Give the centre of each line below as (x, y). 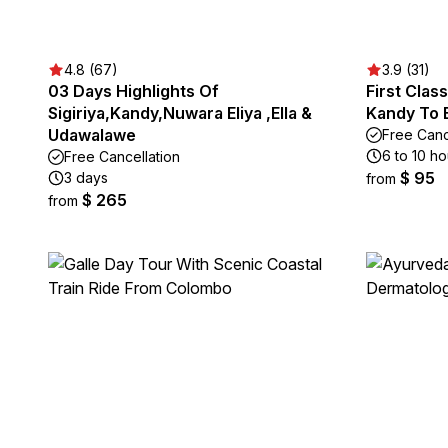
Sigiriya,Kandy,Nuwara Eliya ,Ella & (180, 113)
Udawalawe (92, 135)
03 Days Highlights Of (133, 91)
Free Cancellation (122, 156)
